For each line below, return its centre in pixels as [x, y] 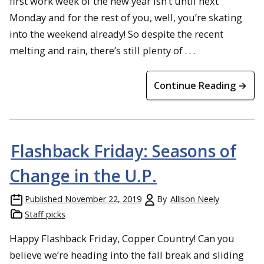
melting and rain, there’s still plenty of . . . [102, 50]
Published [44, 199]
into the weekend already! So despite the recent [116, 34]
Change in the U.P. [83, 176]
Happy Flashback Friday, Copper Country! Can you [122, 238]
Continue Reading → [200, 85]
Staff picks [45, 214]
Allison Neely [195, 199]
